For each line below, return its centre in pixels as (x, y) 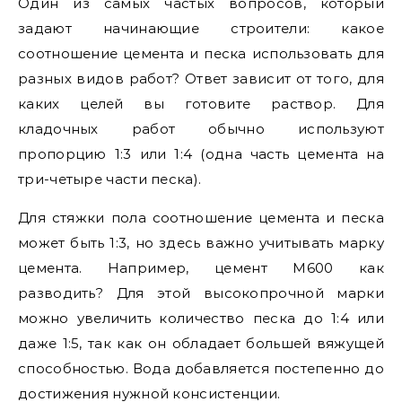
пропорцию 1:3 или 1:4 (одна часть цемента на (201, 154)
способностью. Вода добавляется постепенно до (201, 368)
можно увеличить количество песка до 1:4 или (201, 318)
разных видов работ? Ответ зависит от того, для (201, 79)
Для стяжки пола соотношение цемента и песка (201, 218)
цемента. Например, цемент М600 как (201, 268)
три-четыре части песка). (110, 179)
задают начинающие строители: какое (201, 28)
